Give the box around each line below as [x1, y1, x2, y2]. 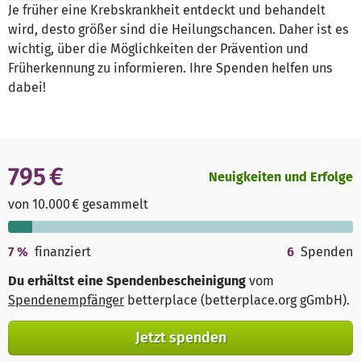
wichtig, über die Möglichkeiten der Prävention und [8, 41, 309, 57]
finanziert [35, 244, 92, 260]
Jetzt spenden [135, 328, 226, 346]
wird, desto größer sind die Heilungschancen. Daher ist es [8, 22, 349, 38]
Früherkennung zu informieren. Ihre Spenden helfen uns [8, 60, 333, 77]
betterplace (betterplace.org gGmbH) [124, 293, 346, 309]
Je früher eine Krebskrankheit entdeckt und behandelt [8, 2, 326, 19]
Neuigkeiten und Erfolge [209, 169, 353, 185]
